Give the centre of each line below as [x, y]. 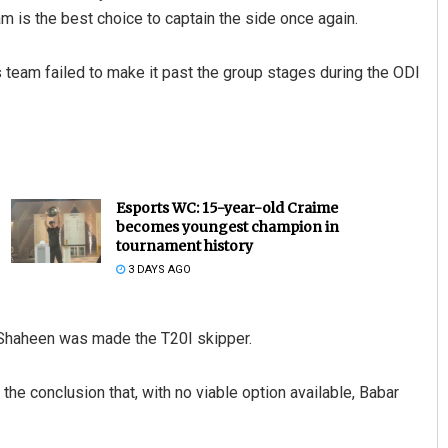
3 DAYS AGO [157, 269]
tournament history [184, 245]
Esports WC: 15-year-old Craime [226, 207]
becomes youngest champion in [227, 226]
